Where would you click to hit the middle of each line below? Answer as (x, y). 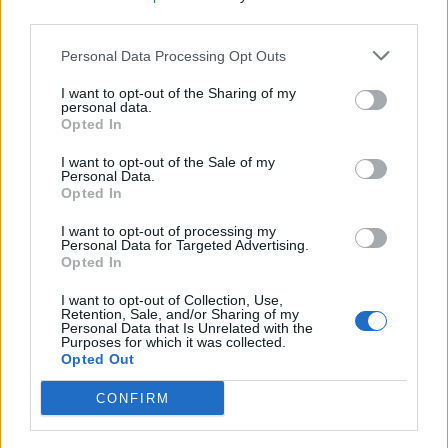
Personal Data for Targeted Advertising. (185, 245)
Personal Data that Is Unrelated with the (187, 328)
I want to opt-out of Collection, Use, (172, 300)
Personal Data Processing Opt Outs (173, 55)
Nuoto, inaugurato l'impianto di (168, 52)
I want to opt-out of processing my (168, 231)
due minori (77, 210)
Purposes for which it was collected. (173, 342)
